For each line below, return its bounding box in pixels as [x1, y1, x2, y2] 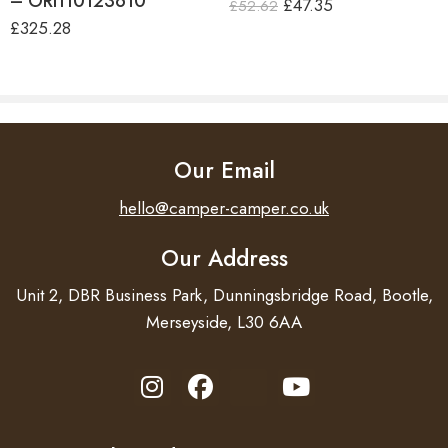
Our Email [173, 154, 275, 187]
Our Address [160, 242, 288, 275]
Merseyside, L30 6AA [146, 310, 302, 335]
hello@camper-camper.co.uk [119, 195, 329, 220]
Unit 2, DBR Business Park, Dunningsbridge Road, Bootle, [15, 283, 433, 308]
